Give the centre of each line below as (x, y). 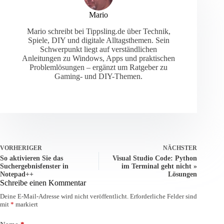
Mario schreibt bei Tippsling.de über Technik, (98, 31)
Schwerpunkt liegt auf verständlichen (99, 49)
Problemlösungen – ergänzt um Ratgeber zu (99, 67)
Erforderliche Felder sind (163, 196)
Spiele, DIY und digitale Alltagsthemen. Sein (98, 40)
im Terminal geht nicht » (159, 166)
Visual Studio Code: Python (155, 158)
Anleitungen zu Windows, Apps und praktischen (99, 58)
